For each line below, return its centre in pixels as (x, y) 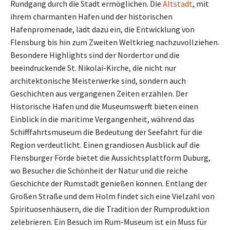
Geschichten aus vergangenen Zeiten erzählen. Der (99, 94)
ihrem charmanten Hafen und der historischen (91, 17)
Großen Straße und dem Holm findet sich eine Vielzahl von (112, 196)
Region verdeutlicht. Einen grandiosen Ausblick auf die (105, 145)
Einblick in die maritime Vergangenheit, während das (102, 119)
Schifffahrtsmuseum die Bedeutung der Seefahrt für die (106, 132)
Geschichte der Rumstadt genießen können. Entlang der (109, 184)
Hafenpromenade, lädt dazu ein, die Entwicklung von (102, 30)
